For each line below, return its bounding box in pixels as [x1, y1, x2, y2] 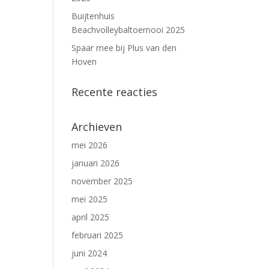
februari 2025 [71, 229, 124, 241]
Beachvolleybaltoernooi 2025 [71, 24, 186, 35]
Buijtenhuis [71, 10, 115, 22]
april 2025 [71, 211, 110, 223]
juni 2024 [71, 247, 107, 259]
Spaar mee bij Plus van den [71, 42, 177, 53]
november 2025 [71, 175, 133, 187]
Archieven [71, 119, 122, 134]
